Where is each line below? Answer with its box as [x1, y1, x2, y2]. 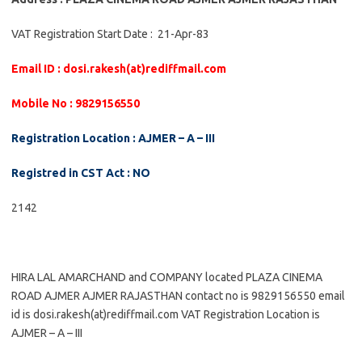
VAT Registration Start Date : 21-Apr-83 [11, 27, 209, 40]
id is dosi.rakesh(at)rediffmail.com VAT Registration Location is [11, 308, 320, 321]
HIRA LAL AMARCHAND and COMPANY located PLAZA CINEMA [11, 271, 322, 284]
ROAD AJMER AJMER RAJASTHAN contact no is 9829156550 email [11, 289, 345, 302]
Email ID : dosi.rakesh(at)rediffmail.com [11, 62, 226, 75]
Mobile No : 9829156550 [11, 97, 140, 110]
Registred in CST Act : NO [11, 166, 150, 179]
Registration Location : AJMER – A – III [11, 132, 215, 145]
